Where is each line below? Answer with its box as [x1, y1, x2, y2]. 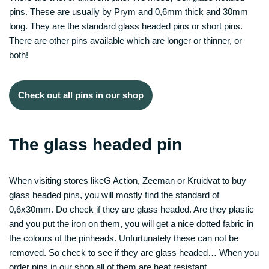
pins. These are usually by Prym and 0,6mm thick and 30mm [9, 6, 248, 17]
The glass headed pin [9, 134, 182, 154]
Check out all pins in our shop [18, 89, 144, 100]
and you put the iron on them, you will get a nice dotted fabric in [9, 218, 253, 229]
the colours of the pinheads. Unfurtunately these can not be [9, 232, 238, 243]
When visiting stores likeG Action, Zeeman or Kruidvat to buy [9, 175, 246, 186]
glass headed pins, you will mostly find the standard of [9, 189, 219, 200]
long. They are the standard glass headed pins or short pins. [9, 20, 243, 31]
